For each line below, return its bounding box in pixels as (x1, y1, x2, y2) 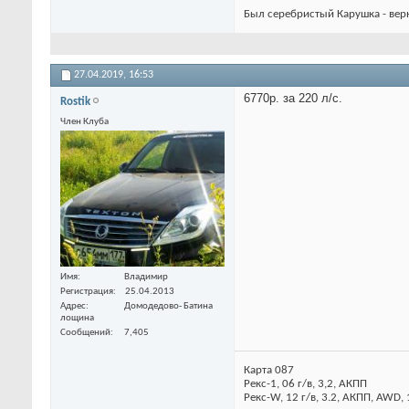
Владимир (124, 271, 168, 282)
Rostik (60, 95, 90, 108)
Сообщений (60, 327, 110, 338)
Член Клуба (60, 116, 109, 127)
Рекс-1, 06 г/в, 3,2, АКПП (244, 377, 367, 390)
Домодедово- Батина (124, 300, 213, 311)
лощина (60, 312, 94, 323)
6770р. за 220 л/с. (244, 90, 342, 105)
